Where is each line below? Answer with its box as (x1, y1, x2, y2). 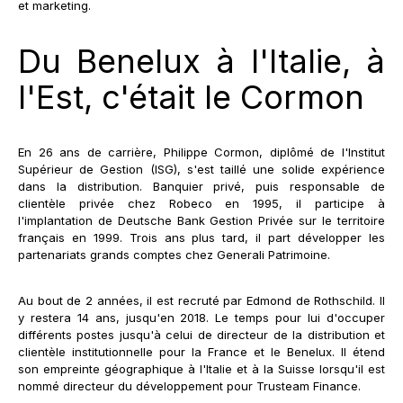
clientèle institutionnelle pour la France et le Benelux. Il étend (18, 344, 385, 359)
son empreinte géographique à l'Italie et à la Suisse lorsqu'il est (18, 361, 385, 376)
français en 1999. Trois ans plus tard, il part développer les (18, 229, 385, 245)
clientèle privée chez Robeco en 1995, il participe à (18, 195, 385, 210)
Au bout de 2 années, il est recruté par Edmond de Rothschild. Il (18, 292, 385, 308)
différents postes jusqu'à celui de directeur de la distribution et (18, 327, 385, 342)
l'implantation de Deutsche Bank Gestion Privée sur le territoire (18, 212, 385, 228)
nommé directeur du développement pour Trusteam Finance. (18, 378, 361, 393)
